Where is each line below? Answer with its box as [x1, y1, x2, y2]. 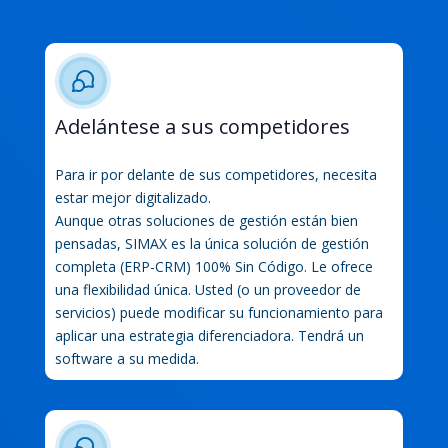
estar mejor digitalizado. [54, 187, 211, 207]
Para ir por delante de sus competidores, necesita [54, 164, 377, 184]
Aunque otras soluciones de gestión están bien [54, 210, 358, 230]
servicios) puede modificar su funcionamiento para [54, 302, 383, 322]
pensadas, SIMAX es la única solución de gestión [54, 233, 369, 253]
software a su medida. [54, 348, 199, 368]
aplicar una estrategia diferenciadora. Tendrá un [54, 325, 364, 345]
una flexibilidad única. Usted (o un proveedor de [54, 279, 361, 299]
